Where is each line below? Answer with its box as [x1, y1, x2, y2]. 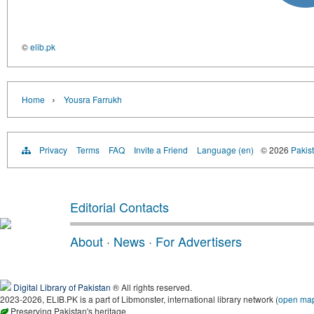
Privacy [39, 144, 67, 156]
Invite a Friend [134, 144, 188, 156]
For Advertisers [156, 232, 242, 250]
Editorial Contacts [70, 198, 169, 216]
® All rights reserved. [111, 281, 192, 293]
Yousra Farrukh [64, 93, 122, 105]
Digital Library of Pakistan [13, 281, 111, 293]
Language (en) [197, 144, 254, 156]
